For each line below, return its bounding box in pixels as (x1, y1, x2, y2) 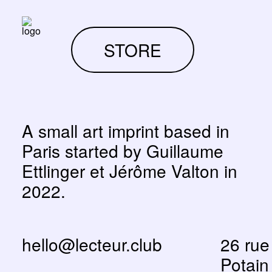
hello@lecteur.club (22, 232, 162, 256)
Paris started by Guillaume (22, 138, 223, 163)
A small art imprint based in (22, 118, 229, 143)
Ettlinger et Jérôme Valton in (22, 158, 237, 183)
